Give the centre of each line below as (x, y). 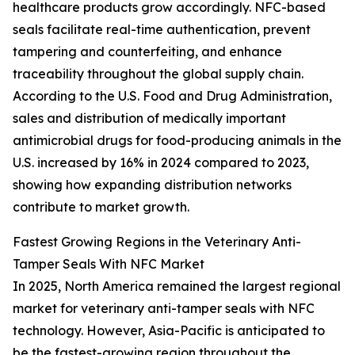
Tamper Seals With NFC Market (109, 264)
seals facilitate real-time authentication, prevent (162, 30)
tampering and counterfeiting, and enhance (147, 52)
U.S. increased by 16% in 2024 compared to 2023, (161, 163)
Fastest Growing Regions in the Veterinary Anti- (157, 242)
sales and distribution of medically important (149, 118)
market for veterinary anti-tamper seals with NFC (164, 309)
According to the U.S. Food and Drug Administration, (172, 96)
